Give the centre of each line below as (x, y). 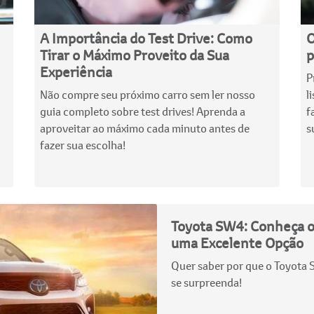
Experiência (76, 71)
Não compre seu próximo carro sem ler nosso (148, 94)
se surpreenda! (206, 282)
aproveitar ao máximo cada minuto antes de (145, 128)
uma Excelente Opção (237, 243)
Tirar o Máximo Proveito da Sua (135, 55)
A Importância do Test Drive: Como (146, 38)
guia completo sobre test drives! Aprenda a (143, 111)
